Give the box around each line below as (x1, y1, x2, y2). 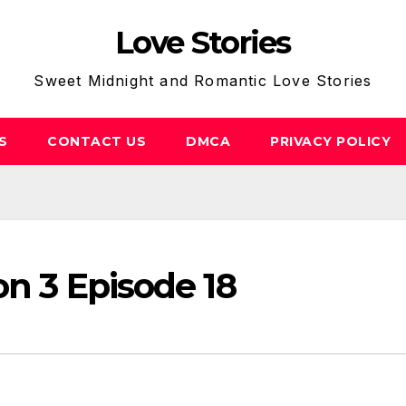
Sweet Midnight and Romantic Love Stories (34, 72, 372, 90)
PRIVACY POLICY (270, 133, 391, 150)
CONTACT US (47, 133, 146, 150)
